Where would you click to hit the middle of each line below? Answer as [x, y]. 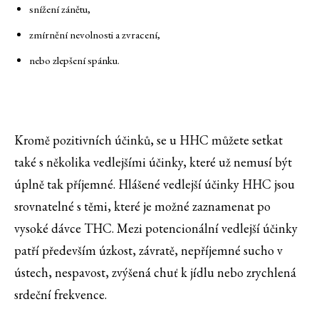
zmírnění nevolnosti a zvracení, [95, 35]
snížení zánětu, [60, 9]
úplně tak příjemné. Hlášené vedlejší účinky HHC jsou [155, 184]
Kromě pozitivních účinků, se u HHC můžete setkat [148, 140]
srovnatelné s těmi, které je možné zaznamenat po [142, 206]
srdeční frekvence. [61, 295]
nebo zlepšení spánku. [74, 61]
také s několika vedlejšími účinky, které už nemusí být [153, 162]
